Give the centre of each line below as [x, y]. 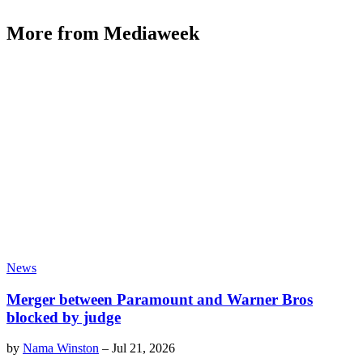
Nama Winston [61, 348]
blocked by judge [64, 317]
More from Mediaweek [103, 34]
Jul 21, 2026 [143, 348]
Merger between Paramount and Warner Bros [160, 299]
